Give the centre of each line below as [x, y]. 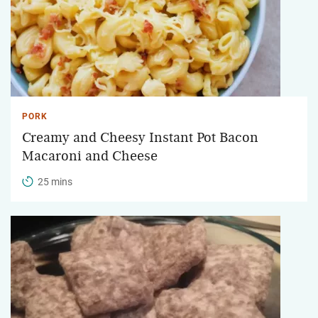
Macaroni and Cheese [90, 156]
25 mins [55, 181]
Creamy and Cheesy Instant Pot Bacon [140, 137]
